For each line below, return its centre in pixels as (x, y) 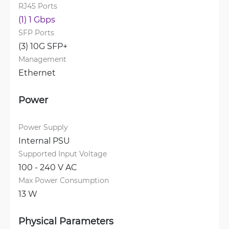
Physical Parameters (66, 221)
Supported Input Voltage (63, 153)
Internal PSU (44, 140)
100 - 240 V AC (48, 167)
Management (42, 59)
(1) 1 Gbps (37, 19)
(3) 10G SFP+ (43, 45)
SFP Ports (36, 32)
